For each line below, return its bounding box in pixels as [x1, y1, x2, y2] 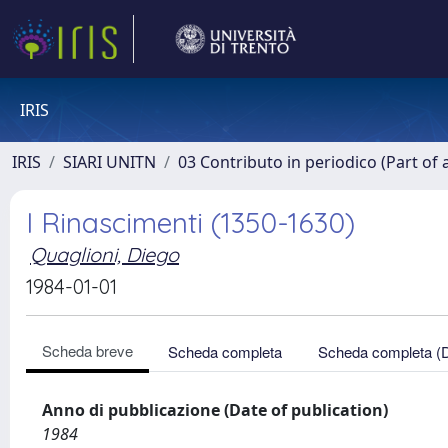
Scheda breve [42, 340, 133, 361]
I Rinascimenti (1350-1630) [26, 205, 355, 240]
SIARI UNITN [63, 151, 156, 173]
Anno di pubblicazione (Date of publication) [42, 399, 388, 421]
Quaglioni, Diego [30, 242, 179, 267]
